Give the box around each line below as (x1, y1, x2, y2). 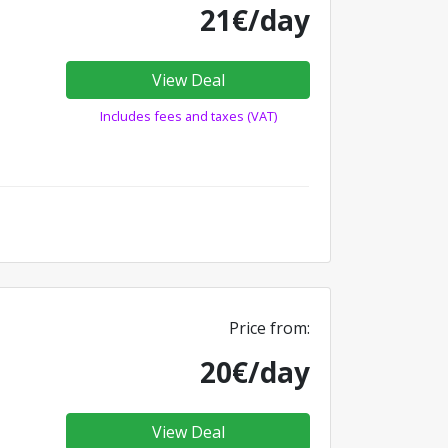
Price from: (229, 316, 310, 339)
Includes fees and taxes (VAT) (99, 107, 277, 125)
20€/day (200, 352, 310, 391)
